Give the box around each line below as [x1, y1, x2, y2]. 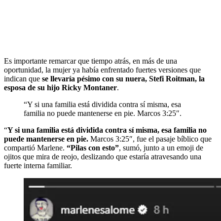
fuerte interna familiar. [4, 161, 72, 170]
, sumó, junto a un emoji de [119, 143, 203, 152]
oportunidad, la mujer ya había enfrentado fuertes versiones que [4, 65, 201, 74]
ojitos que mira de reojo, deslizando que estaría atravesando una [4, 152, 201, 161]
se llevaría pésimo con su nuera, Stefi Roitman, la [42, 74, 205, 83]
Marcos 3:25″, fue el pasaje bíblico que [90, 134, 212, 143]
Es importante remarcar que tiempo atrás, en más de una [4, 56, 177, 65]
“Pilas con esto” [67, 143, 119, 152]
